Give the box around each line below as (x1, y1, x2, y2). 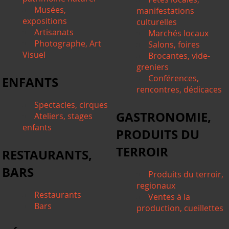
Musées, (34, 4, 66, 15)
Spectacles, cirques (34, 99, 108, 110)
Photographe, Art (34, 37, 102, 49)
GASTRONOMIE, (116, 108, 212, 126)
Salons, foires (148, 38, 200, 50)
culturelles (136, 16, 177, 28)
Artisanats (34, 26, 74, 38)
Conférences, (148, 72, 199, 84)
